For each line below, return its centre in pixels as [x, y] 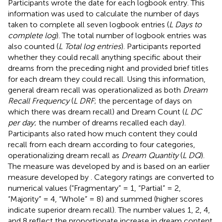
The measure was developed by [65, 166]
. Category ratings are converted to [152, 177]
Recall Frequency [39, 101]
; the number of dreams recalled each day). [110, 122]
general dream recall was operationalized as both [95, 90]
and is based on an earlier [166, 166]
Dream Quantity [150, 155]
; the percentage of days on [143, 101]
